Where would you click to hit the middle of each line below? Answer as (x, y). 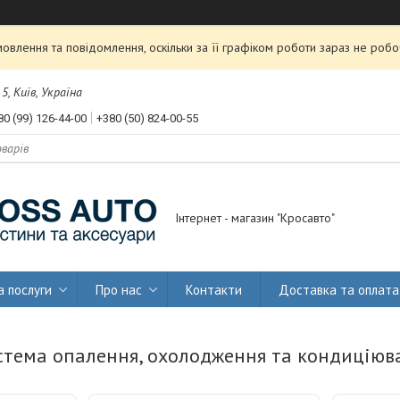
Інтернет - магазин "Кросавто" (255, 218)
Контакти (214, 289)
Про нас (119, 289)
